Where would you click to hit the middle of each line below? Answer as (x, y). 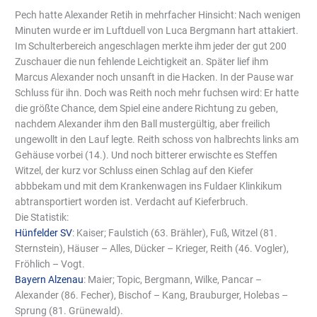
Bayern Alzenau (50, 280)
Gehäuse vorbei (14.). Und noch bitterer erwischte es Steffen (146, 155)
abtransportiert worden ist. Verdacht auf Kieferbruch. (132, 202)
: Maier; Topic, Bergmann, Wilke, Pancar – (173, 280)
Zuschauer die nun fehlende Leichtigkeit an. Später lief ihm (142, 62)
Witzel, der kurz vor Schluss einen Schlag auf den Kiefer (134, 171)
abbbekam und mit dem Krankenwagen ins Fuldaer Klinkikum (149, 186)
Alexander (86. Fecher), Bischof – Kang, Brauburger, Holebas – (152, 295)
